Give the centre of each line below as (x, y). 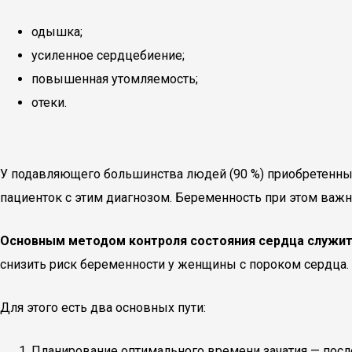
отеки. (49, 103)
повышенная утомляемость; (115, 79)
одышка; (57, 32)
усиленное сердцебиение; (108, 55)
